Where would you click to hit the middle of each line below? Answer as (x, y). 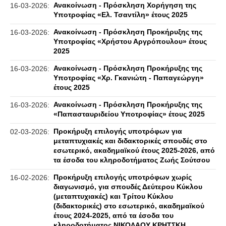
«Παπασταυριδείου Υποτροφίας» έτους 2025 (129, 114)
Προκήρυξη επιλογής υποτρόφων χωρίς (123, 177)
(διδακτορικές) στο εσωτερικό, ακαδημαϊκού (129, 206)
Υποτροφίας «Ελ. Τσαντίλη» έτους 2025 (121, 15)
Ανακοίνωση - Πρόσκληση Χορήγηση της (125, 5)
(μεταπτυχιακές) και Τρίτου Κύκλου (113, 196)
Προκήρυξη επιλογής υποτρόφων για (118, 131)
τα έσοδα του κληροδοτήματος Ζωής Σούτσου (132, 160)
